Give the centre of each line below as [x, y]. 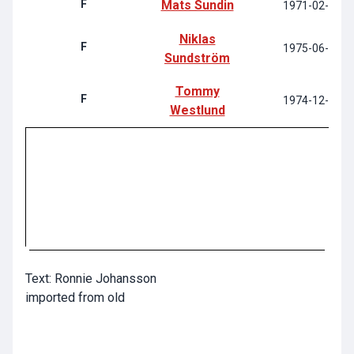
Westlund [197, 111]
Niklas [197, 40]
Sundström [197, 58]
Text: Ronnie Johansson [91, 279]
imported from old [75, 298]
